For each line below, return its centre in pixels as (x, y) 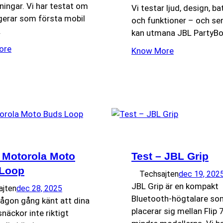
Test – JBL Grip (170, 156)
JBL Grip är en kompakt (175, 186)
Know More (153, 51)
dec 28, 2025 (39, 189)
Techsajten (159, 174)
